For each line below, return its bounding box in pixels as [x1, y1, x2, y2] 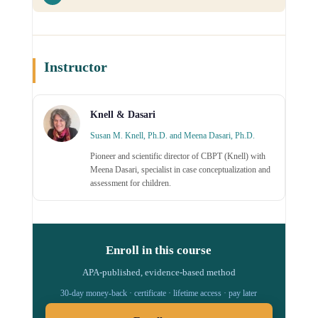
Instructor [43, 58, 107, 75]
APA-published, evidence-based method [82, 266, 236, 278]
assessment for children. [89, 177, 171, 188]
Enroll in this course [106, 243, 212, 257]
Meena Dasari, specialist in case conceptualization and [89, 164, 270, 175]
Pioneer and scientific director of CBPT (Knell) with [89, 150, 265, 161]
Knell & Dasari [89, 109, 155, 120]
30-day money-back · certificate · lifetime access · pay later [60, 287, 258, 298]
